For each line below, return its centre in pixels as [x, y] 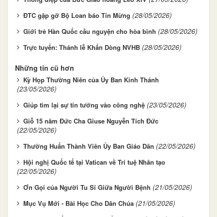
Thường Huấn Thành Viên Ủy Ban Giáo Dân [89, 146]
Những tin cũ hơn [45, 68]
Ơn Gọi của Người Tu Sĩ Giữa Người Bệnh [87, 187]
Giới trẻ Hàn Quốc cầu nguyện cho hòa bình [90, 31]
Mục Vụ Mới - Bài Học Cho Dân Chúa [78, 203]
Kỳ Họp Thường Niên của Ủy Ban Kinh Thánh [91, 79]
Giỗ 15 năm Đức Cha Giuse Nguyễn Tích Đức [91, 121]
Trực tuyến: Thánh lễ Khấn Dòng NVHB [82, 47]
